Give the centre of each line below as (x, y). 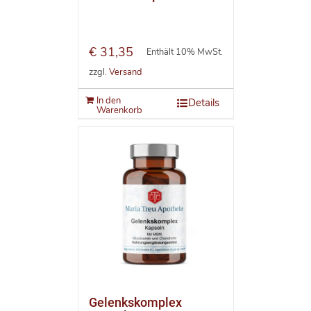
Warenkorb (119, 111)
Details (203, 103)
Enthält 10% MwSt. (184, 52)
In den (108, 101)
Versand (125, 72)
